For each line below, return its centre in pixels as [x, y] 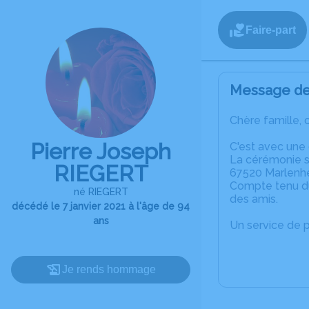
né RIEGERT [101, 192]
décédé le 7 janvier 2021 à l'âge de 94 [101, 206]
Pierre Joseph [101, 151]
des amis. [254, 199]
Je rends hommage [109, 269]
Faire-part [271, 30]
